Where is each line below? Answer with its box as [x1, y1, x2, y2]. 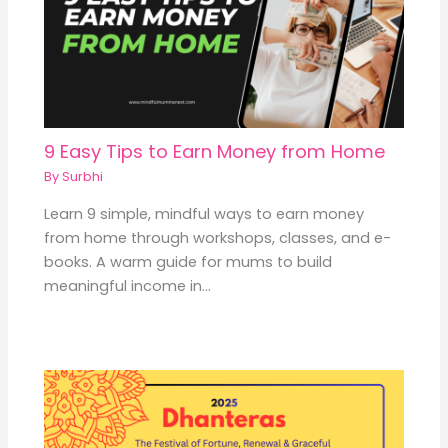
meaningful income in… [44, 276, 212, 296]
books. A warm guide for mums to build [44, 252, 333, 272]
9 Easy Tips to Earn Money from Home [44, 139, 386, 165]
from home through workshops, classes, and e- [44, 228, 392, 248]
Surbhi [62, 168, 104, 186]
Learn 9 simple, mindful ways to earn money [44, 204, 365, 224]
